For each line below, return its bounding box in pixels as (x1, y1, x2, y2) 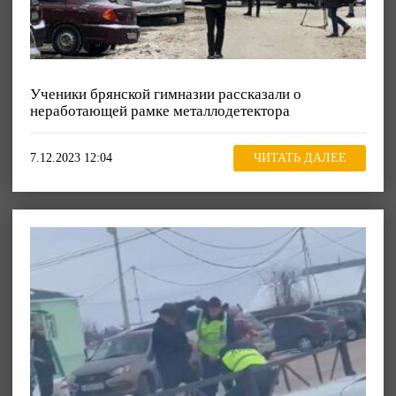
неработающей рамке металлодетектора (30, 102, 290, 119)
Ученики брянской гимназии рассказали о (30, 85, 301, 103)
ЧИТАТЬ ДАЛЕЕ (253, 151, 346, 165)
